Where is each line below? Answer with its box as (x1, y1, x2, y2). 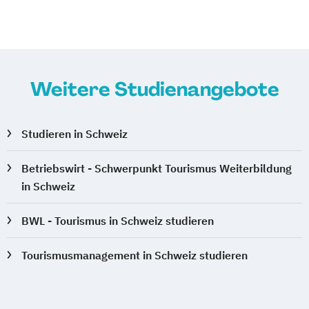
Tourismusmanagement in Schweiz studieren (21, 248, 248, 263)
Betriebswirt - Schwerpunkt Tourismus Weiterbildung (21, 161, 292, 176)
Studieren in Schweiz (21, 127, 128, 141)
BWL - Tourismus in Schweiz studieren (21, 214, 215, 228)
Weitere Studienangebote (30, 77, 279, 103)
